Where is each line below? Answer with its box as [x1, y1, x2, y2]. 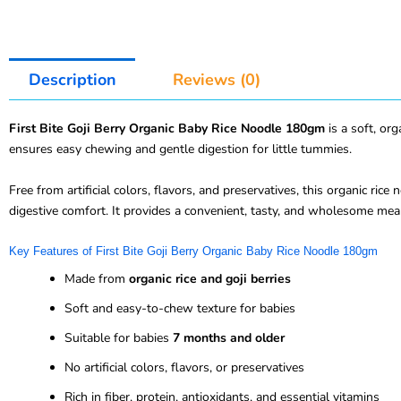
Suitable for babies [64, 329, 173, 347]
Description [28, 68, 116, 90]
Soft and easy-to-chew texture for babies [64, 300, 295, 318]
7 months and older [173, 329, 285, 347]
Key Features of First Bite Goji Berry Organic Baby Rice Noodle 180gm [9, 243, 378, 258]
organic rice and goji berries [129, 270, 291, 288]
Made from [64, 270, 129, 288]
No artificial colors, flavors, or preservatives [64, 359, 304, 377]
